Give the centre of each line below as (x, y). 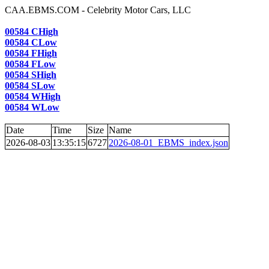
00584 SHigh (31, 75)
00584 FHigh (31, 53)
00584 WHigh (33, 96)
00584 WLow (32, 107)
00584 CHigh (32, 32)
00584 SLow (30, 86)
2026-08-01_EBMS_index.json (168, 143)
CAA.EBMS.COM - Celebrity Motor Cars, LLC (98, 10)
